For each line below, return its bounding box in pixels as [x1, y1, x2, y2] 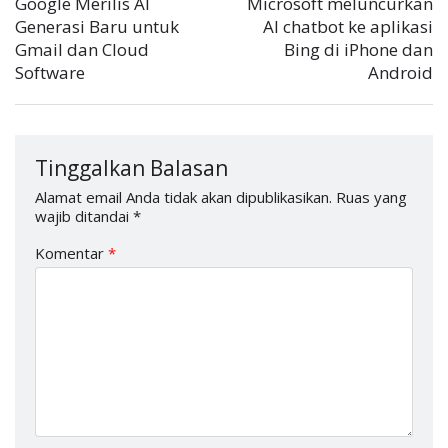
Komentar [35, 243, 108, 264]
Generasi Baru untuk [15, 15, 179, 39]
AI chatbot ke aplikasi [263, 15, 433, 39]
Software [15, 61, 85, 85]
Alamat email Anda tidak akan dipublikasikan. [35, 187, 332, 208]
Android [368, 61, 433, 85]
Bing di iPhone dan [284, 38, 433, 62]
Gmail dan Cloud [15, 38, 149, 62]
